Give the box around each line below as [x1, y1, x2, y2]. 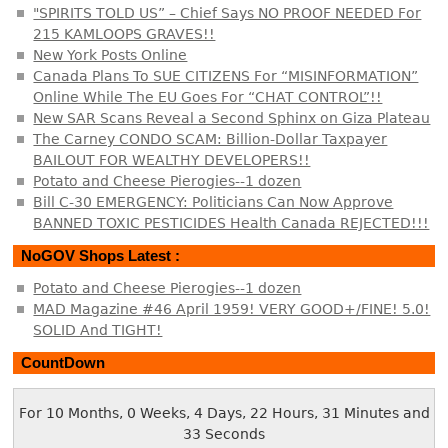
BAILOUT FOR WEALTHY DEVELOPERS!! [33, 151, 311, 168]
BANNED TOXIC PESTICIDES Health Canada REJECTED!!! [33, 214, 430, 231]
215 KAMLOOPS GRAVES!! [33, 25, 216, 42]
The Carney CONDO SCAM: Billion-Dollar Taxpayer [33, 130, 388, 147]
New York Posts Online [33, 46, 188, 63]
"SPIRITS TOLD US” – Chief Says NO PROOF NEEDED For [33, 4, 422, 21]
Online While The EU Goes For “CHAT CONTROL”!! [33, 88, 383, 105]
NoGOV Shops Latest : [21, 247, 181, 265]
